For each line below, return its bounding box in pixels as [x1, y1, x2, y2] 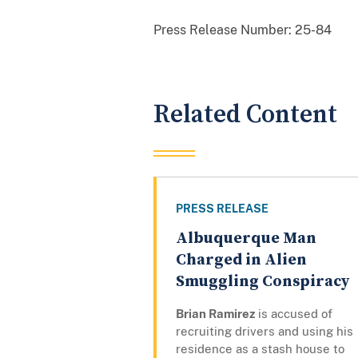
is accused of [255, 307, 332, 321]
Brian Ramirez [176, 307, 255, 321]
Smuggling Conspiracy [176, 272, 349, 292]
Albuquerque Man [176, 229, 316, 249]
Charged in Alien [176, 250, 307, 271]
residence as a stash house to [176, 342, 344, 356]
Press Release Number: [153, 22, 292, 38]
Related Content [153, 98, 337, 130]
